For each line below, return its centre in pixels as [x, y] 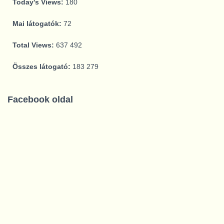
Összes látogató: [42, 67]
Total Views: [34, 45]
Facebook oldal [40, 100]
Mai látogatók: [38, 24]
